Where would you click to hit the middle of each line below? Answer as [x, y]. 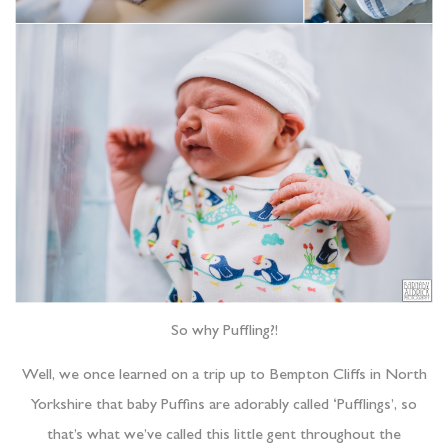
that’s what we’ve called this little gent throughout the [224, 436]
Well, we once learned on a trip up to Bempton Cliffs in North [224, 376]
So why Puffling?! [224, 332]
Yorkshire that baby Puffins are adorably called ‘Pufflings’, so [224, 406]
